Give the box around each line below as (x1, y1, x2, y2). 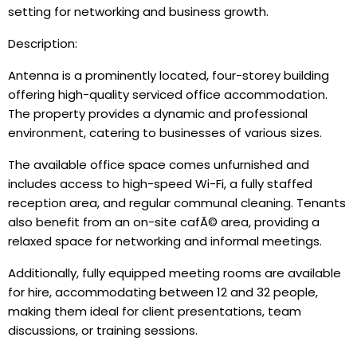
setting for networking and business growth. (8, 3, 269, 20)
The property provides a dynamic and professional (8, 105, 308, 122)
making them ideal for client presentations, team (8, 303, 301, 320)
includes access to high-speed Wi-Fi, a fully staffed (8, 175, 312, 192)
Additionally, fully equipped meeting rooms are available (8, 265, 341, 281)
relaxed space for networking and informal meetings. (8, 233, 322, 249)
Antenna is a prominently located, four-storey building (8, 67, 329, 84)
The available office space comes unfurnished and (8, 156, 309, 173)
